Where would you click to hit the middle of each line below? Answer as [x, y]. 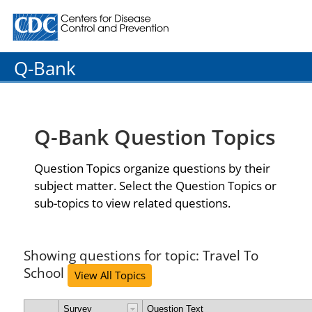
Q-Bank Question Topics [155, 137]
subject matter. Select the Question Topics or [155, 186]
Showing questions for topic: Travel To [141, 255]
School [44, 272]
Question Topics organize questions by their [152, 168]
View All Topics [110, 275]
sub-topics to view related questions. [132, 203]
